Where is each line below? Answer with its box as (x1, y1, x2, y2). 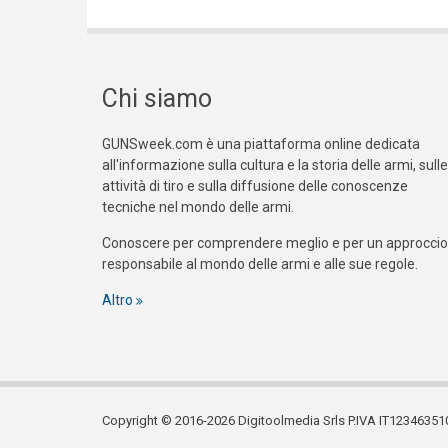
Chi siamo (102, 84, 212, 114)
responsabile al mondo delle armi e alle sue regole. (102, 256, 418, 273)
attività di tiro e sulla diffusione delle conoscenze (102, 178, 408, 195)
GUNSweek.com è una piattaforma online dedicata (102, 136, 420, 153)
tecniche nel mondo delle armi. (102, 199, 294, 216)
